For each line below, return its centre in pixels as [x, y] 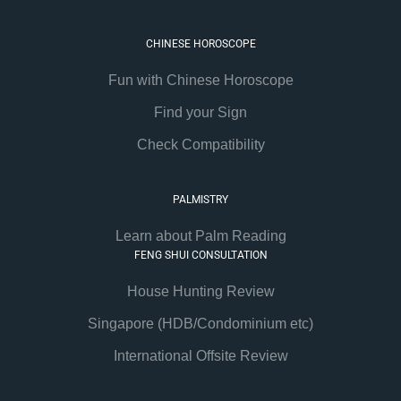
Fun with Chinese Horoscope [200, 80]
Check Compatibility [200, 144]
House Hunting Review [200, 291]
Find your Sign [200, 112]
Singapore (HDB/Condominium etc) [200, 323]
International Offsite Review [200, 355]
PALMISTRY [200, 199]
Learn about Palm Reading [200, 235]
